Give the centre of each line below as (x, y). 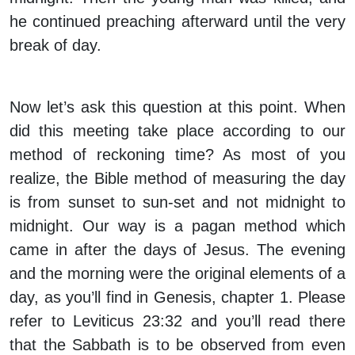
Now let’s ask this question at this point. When (177, 107)
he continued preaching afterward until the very (177, 22)
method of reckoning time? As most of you (177, 155)
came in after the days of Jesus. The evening (177, 250)
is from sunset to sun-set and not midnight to (177, 202)
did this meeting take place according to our (177, 131)
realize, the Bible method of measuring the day (177, 179)
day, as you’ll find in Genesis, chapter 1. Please (177, 298)
